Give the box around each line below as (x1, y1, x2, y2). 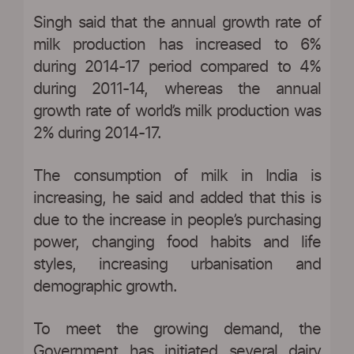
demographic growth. (33, 278, 177, 295)
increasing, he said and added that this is (33, 190, 321, 206)
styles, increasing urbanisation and (33, 256, 321, 273)
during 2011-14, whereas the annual (33, 81, 321, 97)
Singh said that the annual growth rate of (33, 14, 321, 31)
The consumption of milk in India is (33, 168, 321, 184)
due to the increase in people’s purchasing (33, 212, 321, 228)
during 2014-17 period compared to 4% (33, 58, 321, 75)
